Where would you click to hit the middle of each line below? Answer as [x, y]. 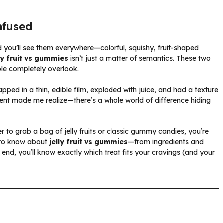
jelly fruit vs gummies [89, 142]
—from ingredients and [166, 142]
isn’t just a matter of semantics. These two [139, 58]
